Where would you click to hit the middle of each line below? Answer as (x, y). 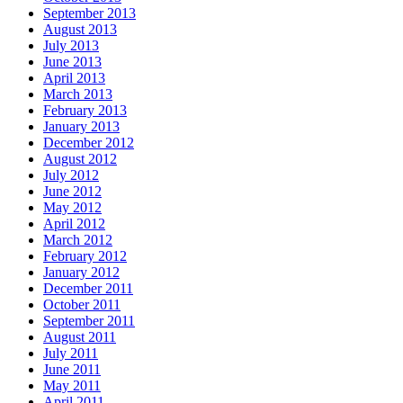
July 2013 (71, 45)
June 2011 (72, 369)
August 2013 (80, 29)
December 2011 (88, 288)
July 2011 (71, 353)
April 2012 (74, 223)
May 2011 (72, 385)
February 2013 (85, 110)
